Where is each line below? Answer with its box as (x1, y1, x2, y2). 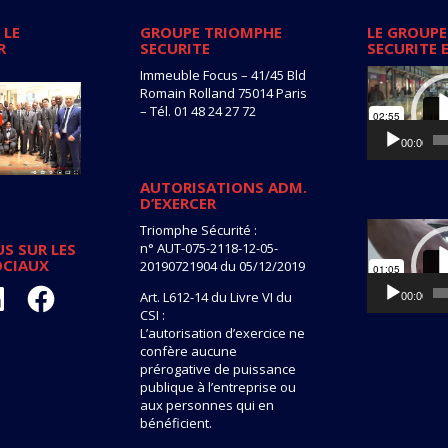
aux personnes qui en (140, 395, 275, 414)
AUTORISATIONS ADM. (140, 176, 308, 197)
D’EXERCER (140, 192, 217, 213)
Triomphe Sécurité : (140, 220, 258, 239)
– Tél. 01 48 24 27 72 (140, 101, 257, 120)
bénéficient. (140, 413, 213, 432)
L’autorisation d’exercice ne (140, 323, 306, 342)
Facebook (24, 278, 84, 297)
